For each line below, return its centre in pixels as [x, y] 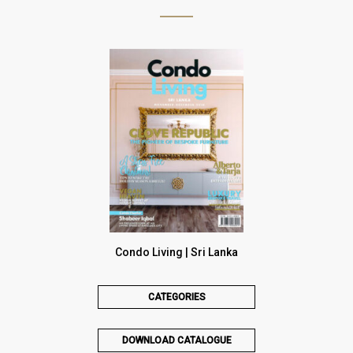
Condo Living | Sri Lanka [176, 252]
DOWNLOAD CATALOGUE [176, 340]
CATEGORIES [176, 297]
